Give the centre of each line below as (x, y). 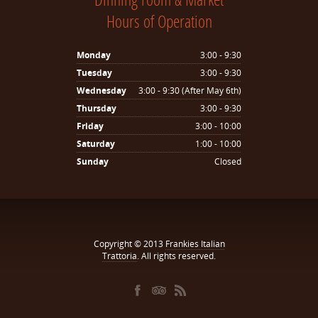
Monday (94, 55)
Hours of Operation (159, 21)
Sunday (93, 161)
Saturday (96, 144)
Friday (90, 126)
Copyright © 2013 (129, 244)
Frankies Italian (195, 244)
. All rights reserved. (176, 256)
